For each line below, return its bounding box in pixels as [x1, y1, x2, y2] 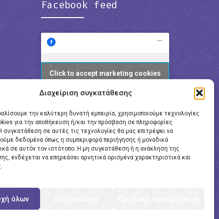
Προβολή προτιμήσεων [118, 194, 199, 203]
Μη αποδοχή [55, 194, 99, 203]
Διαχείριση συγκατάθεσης [39, 88, 132, 97]
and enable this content [67, 80, 143, 88]
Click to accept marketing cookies [49, 69, 161, 77]
